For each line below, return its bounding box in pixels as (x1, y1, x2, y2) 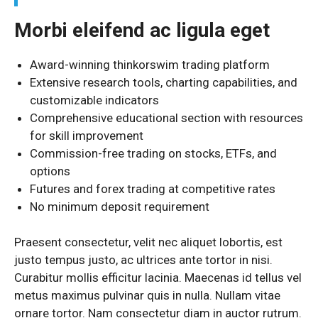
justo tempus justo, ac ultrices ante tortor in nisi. (14, 253, 273, 268)
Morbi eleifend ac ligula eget (14, 18, 270, 42)
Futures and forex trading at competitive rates (30, 181, 276, 196)
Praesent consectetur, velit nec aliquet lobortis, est (14, 235, 283, 250)
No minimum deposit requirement (30, 199, 210, 214)
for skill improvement (30, 128, 144, 143)
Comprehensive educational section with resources (30, 110, 304, 125)
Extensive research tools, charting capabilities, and (30, 75, 298, 89)
